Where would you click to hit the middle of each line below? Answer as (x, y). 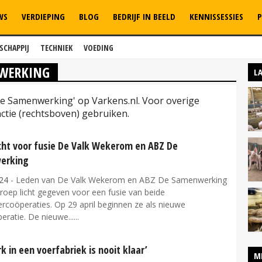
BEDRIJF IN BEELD (144, 16)
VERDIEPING (43, 16)
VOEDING (99, 48)
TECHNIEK (56, 48)
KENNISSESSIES (216, 16)
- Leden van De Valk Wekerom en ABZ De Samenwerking (118, 180)
